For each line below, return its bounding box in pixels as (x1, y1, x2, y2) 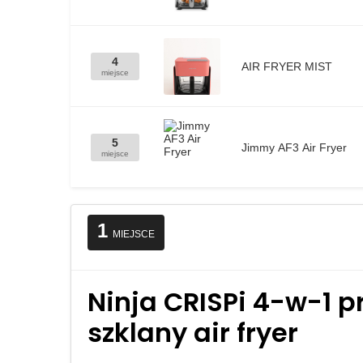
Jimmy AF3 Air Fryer (241, 141, 347, 154)
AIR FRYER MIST (241, 60, 332, 73)
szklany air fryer (88, 314, 298, 351)
